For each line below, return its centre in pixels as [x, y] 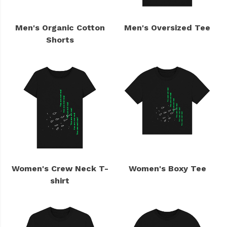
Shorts [60, 40]
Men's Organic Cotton [60, 27]
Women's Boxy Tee [167, 169]
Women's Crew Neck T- [60, 169]
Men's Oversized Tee [167, 27]
